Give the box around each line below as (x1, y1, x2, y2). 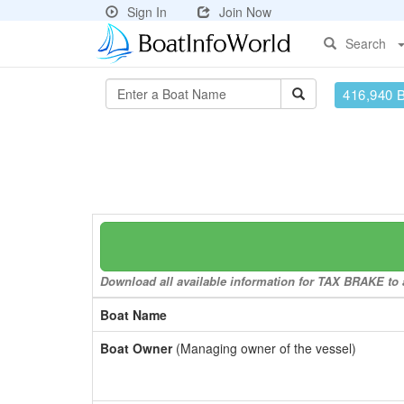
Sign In (127, 3, 167, 21)
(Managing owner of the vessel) (172, 339, 356, 357)
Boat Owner (100, 339, 172, 357)
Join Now (219, 3, 271, 21)
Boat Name (100, 306, 167, 324)
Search (345, 34, 386, 52)
